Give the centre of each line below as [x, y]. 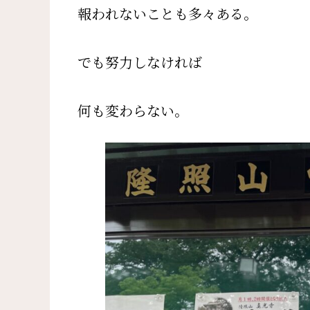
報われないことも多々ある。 [167, 15]
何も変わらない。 [133, 112]
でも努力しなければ [140, 63]
